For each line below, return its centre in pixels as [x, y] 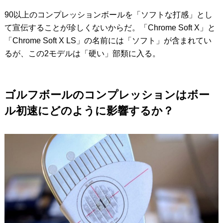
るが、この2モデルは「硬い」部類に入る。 [82, 53]
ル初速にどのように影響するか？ [89, 111]
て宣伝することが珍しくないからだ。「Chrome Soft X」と [110, 27]
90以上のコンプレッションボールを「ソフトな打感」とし [108, 14]
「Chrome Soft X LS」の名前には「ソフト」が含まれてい [108, 40]
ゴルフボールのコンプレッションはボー [107, 95]
